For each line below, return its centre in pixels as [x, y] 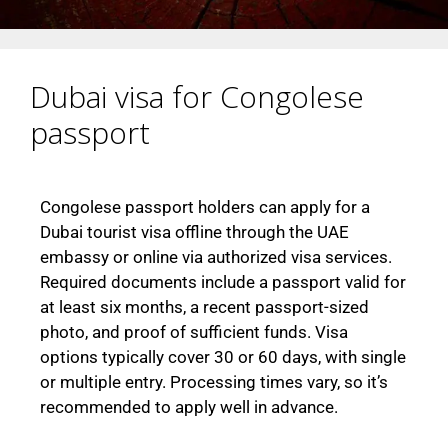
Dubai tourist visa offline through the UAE [194, 232]
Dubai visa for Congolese [197, 97]
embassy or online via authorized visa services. [216, 257]
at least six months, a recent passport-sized [204, 307]
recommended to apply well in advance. [191, 407]
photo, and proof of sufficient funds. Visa [194, 332]
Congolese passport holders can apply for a [205, 207]
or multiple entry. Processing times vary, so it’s [214, 382]
